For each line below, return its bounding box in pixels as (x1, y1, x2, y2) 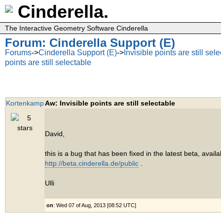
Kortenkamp (6, 99, 44, 107)
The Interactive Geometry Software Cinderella (5, 24, 148, 32)
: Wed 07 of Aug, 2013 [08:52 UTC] (53, 202, 136, 208)
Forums (5, 48, 32, 57)
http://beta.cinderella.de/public (45, 159, 139, 167)
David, (45, 130, 65, 138)
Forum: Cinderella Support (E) (5, 36, 175, 49)
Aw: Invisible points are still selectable (45, 99, 175, 107)
